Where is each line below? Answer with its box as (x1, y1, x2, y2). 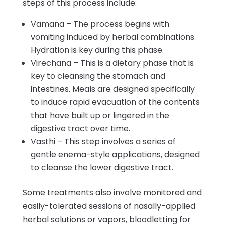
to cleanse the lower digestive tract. (30, 161, 173, 173)
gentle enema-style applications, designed (30, 148, 200, 160)
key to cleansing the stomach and (30, 70, 165, 82)
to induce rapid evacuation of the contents (30, 96, 200, 108)
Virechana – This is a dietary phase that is (30, 57, 194, 69)
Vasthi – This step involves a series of (30, 135, 176, 147)
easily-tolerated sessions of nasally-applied (22, 200, 195, 212)
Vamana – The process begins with (30, 18, 169, 30)
